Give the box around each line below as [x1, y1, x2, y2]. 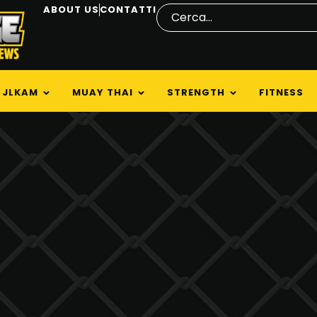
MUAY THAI [72, 86, 134, 100]
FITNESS [259, 86, 304, 100]
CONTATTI [100, 3, 157, 16]
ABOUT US [43, 3, 100, 16]
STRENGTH [167, 86, 226, 100]
